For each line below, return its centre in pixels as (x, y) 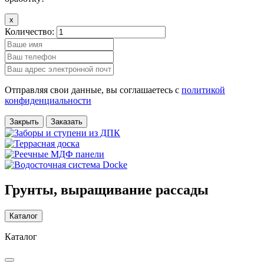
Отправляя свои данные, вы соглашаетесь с (93, 90)
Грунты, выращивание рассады (107, 189)
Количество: (31, 32)
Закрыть (24, 122)
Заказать (67, 122)
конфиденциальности (48, 100)
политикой (203, 90)
